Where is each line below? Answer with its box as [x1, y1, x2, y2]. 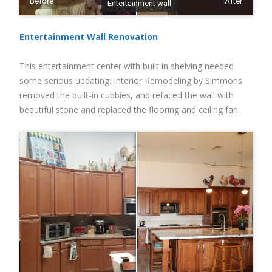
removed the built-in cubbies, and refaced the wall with [19, 89, 234, 101]
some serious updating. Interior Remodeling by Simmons [19, 75, 242, 86]
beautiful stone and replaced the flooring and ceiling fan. [19, 104, 240, 115]
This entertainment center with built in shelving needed [19, 60, 234, 72]
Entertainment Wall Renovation [19, 31, 158, 42]
